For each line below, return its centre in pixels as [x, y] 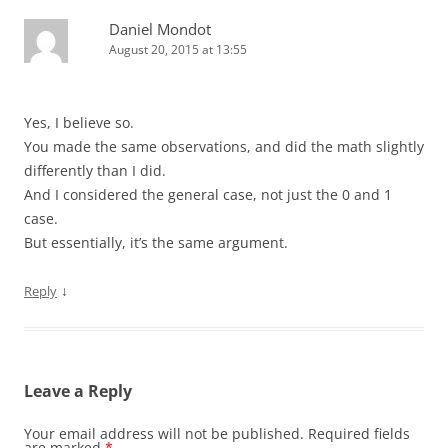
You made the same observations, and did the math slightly [224, 147]
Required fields [359, 434]
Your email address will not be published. [164, 434]
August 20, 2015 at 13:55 [178, 50]
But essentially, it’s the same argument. [156, 243]
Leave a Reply [78, 391]
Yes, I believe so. [79, 123]
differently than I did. [95, 171]
